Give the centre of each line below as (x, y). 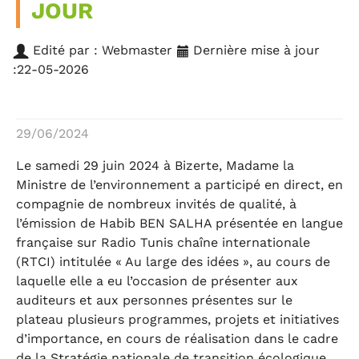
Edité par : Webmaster (103, 50)
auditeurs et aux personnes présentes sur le (154, 300)
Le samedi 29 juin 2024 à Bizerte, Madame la (155, 165)
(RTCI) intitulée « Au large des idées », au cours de (173, 261)
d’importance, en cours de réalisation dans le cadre (177, 338)
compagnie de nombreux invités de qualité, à (156, 204)
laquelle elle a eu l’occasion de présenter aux (157, 280)
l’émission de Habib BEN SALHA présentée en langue (179, 223)
